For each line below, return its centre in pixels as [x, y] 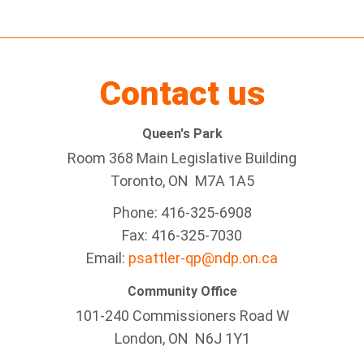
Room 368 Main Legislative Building [182, 158]
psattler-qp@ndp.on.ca [203, 258]
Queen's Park [182, 134]
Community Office [182, 291]
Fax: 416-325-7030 [182, 235]
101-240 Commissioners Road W [182, 316]
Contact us [182, 93]
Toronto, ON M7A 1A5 [182, 181]
